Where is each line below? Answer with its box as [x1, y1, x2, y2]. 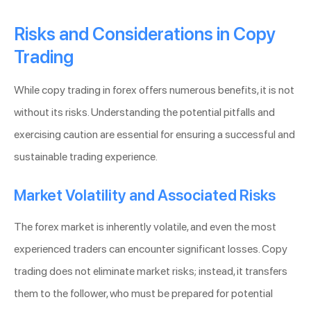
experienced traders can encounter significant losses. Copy [14, 242, 287, 256]
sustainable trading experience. [14, 150, 158, 164]
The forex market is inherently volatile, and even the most [14, 220, 276, 234]
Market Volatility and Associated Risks [14, 186, 276, 205]
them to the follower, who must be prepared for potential [14, 287, 273, 301]
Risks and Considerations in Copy [14, 24, 276, 45]
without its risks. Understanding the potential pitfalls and [14, 106, 275, 119]
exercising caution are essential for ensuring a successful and [14, 128, 295, 142]
